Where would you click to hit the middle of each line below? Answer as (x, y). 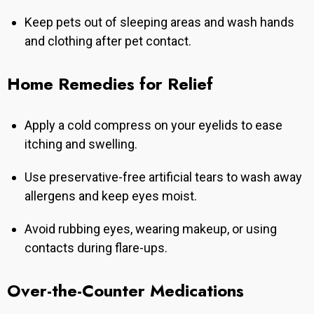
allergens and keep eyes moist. (112, 196)
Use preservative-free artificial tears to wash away (163, 177)
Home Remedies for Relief (110, 84)
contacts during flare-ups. (96, 248)
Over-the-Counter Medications (125, 291)
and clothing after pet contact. (108, 41)
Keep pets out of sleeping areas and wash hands (159, 22)
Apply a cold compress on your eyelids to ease (153, 125)
